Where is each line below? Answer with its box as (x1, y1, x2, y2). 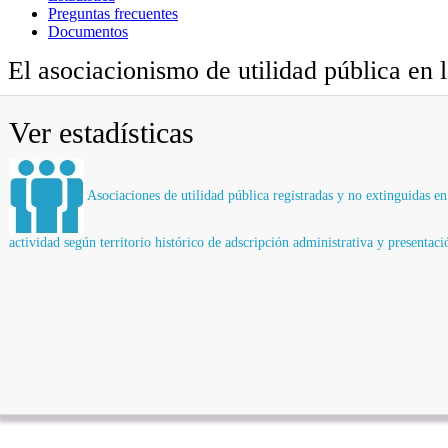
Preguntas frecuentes (48, 4, 178, 22)
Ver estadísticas (9, 115, 194, 149)
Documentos (48, 22, 128, 40)
